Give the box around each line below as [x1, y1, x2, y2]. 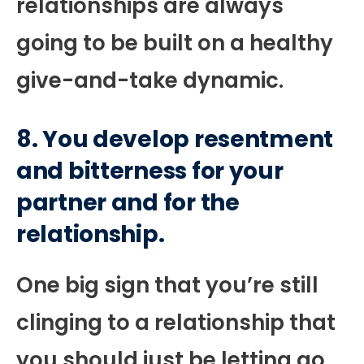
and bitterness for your [16, 155, 284, 188]
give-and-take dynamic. [16, 66, 284, 96]
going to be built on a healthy [16, 28, 333, 58]
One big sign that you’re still [16, 271, 318, 301]
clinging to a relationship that [16, 308, 336, 338]
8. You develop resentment [16, 123, 333, 156]
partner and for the [16, 187, 240, 219]
